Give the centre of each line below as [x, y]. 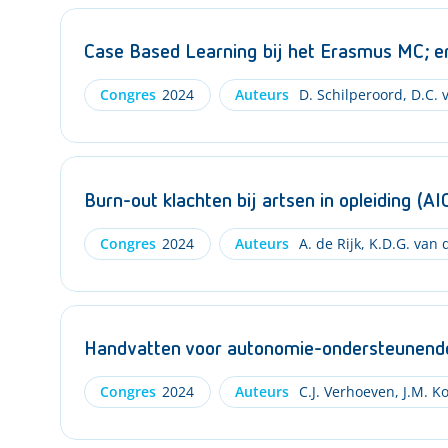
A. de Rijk [327, 243]
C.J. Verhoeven [344, 391]
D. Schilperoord [348, 94]
